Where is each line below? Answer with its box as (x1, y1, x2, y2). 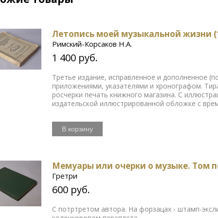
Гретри (52, 171, 78, 181)
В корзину (62, 125, 93, 133)
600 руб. (52, 183, 91, 197)
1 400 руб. (52, 51, 98, 65)
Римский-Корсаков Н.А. (52, 39, 132, 49)
